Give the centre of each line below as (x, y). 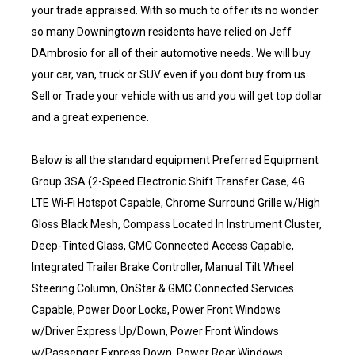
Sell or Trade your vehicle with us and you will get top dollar (177, 96)
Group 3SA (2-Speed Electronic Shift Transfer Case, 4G (168, 181)
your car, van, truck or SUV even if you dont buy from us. (170, 74)
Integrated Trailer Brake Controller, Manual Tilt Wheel (163, 267)
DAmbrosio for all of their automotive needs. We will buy (171, 53)
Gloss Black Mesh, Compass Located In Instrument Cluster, (177, 224)
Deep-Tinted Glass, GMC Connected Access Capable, (163, 246)
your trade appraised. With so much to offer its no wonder (175, 10)
